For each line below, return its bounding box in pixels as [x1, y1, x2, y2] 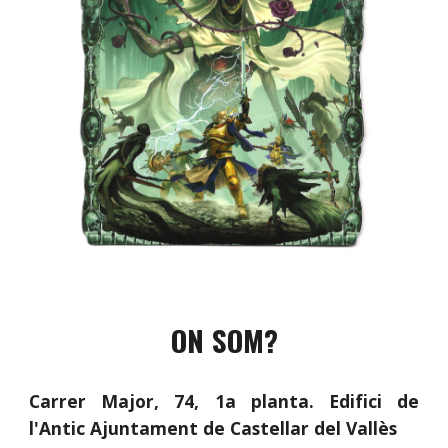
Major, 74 [101, 389, 195, 413]
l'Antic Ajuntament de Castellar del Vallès [29, 416, 398, 440]
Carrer [29, 389, 102, 413]
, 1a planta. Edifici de [194, 389, 419, 413]
